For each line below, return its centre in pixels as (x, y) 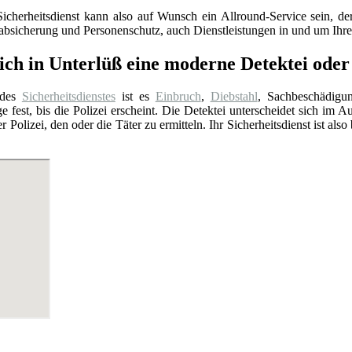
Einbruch (178, 97)
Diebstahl (234, 97)
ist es (135, 97)
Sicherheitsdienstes (68, 97)
